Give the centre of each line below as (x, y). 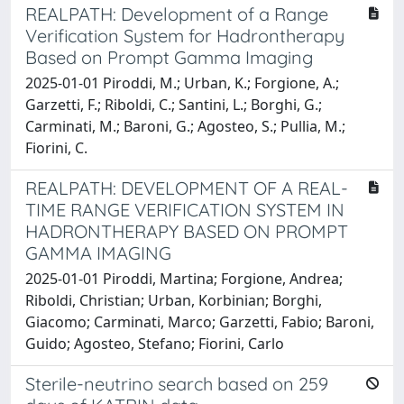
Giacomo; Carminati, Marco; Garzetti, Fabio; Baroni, (200, 321)
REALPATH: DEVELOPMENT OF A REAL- (187, 188)
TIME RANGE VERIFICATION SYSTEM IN (185, 209)
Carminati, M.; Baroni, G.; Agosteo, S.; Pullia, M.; (185, 126)
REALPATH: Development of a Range (177, 14)
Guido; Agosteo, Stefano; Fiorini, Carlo (155, 343)
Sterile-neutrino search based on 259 (177, 383)
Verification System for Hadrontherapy (185, 35)
